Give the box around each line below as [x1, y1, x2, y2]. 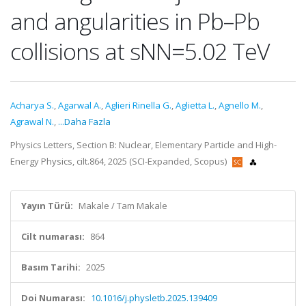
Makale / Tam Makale [79, 199, 167, 212]
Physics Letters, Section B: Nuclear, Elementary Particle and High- [10, 139, 277, 151]
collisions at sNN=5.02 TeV [10, 36, 270, 67]
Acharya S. [10, 99, 54, 111]
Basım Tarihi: [21, 261, 81, 273]
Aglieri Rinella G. [105, 99, 171, 111]
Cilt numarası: [21, 230, 85, 242]
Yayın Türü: [21, 199, 73, 212]
